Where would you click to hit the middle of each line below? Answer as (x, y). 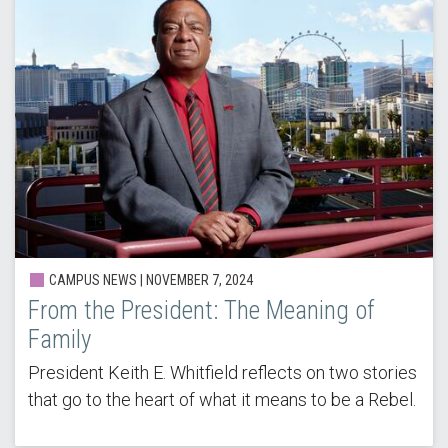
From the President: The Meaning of (201, 311)
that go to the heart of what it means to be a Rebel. (221, 400)
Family (59, 340)
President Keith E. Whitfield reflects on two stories (222, 373)
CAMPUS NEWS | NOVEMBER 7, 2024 (149, 280)
